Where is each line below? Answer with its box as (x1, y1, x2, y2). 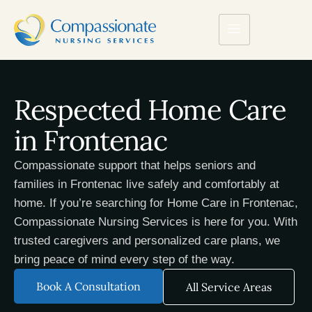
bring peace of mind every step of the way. (14, 252, 235, 266)
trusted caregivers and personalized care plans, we (14, 233, 280, 247)
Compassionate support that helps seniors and (14, 158, 256, 172)
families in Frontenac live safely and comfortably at (14, 177, 279, 191)
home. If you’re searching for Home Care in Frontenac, (14, 196, 298, 210)
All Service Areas (186, 279, 272, 294)
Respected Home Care (14, 91, 286, 127)
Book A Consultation (36, 279, 141, 293)
